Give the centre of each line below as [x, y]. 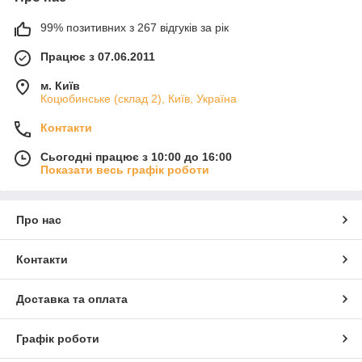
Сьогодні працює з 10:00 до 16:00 [136, 157]
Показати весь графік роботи [125, 170]
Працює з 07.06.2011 [98, 57]
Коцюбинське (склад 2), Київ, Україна [139, 99]
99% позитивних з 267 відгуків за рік [135, 28]
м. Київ [60, 86]
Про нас [39, 220]
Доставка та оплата [72, 299]
